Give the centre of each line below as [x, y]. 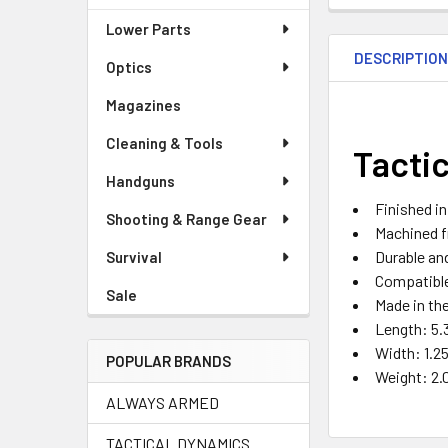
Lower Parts [148, 29]
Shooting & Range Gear [186, 219]
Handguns [140, 181]
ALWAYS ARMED [162, 402]
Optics [129, 67]
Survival [134, 257]
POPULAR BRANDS [168, 361]
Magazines [143, 105]
